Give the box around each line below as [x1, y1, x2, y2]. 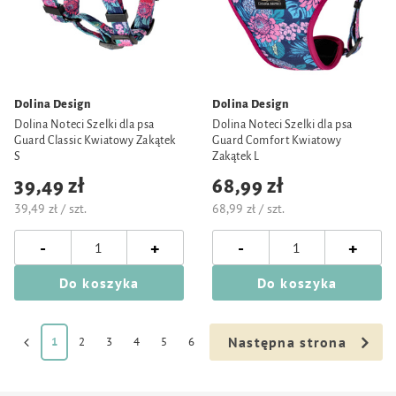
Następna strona [227, 333, 346, 351]
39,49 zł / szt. [14, 201, 87, 217]
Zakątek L [212, 150, 261, 163]
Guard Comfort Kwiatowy [212, 134, 342, 147]
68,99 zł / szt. [212, 201, 285, 217]
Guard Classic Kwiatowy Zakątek [14, 134, 176, 147]
